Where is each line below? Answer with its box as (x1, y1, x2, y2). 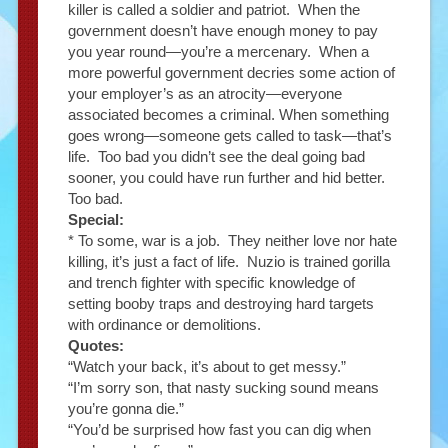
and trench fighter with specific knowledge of (67, 274, 355, 292)
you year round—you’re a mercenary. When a (67, 43, 369, 61)
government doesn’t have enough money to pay (67, 22, 378, 40)
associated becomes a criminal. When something (67, 106, 389, 124)
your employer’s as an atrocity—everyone (67, 85, 342, 103)
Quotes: (67, 337, 124, 355)
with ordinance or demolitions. (67, 316, 261, 334)
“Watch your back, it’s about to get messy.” (67, 358, 346, 376)
